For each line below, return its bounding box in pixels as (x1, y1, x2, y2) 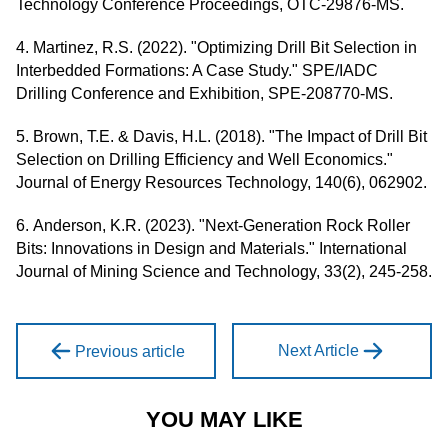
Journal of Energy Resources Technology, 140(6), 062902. (16, 173, 427, 191)
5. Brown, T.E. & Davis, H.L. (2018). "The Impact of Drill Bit (16, 127, 427, 145)
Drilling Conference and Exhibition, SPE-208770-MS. (16, 84, 393, 102)
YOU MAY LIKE (145, 406, 303, 432)
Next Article (277, 341, 359, 359)
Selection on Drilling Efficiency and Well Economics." (16, 150, 393, 168)
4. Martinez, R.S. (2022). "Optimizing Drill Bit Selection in (16, 38, 417, 56)
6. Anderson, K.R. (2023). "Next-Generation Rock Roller (16, 216, 410, 234)
